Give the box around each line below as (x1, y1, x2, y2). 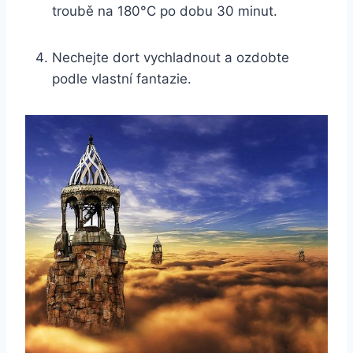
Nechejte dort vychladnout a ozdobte (52, 49, 289, 65)
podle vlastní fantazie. (52, 70, 191, 87)
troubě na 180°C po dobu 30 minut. (52, 2, 277, 19)
